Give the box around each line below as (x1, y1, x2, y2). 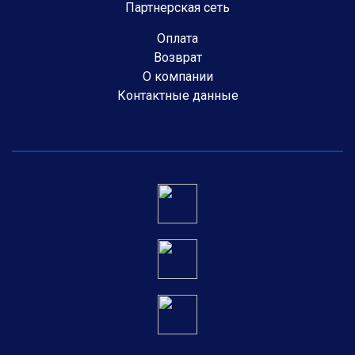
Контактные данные (116, 87, 239, 103)
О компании (142, 68, 213, 84)
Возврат (153, 49, 202, 65)
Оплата (157, 30, 198, 46)
